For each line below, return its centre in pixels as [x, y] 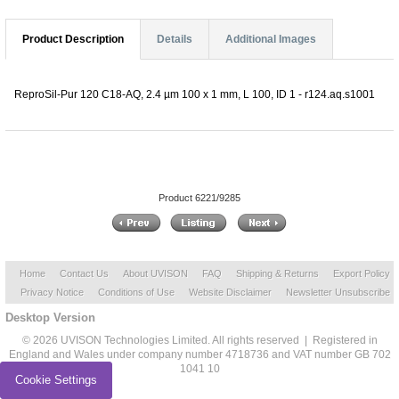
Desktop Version [50, 318]
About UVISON [155, 274]
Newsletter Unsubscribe [338, 293]
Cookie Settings [56, 380]
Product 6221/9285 [199, 198]
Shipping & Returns [277, 274]
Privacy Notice [52, 293]
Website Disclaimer [230, 293]
